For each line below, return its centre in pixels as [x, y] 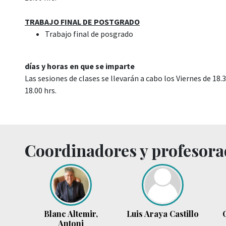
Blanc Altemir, [71, 214]
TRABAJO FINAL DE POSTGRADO [82, 22]
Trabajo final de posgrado [89, 34]
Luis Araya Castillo [163, 214]
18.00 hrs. [41, 90]
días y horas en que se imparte [80, 66]
